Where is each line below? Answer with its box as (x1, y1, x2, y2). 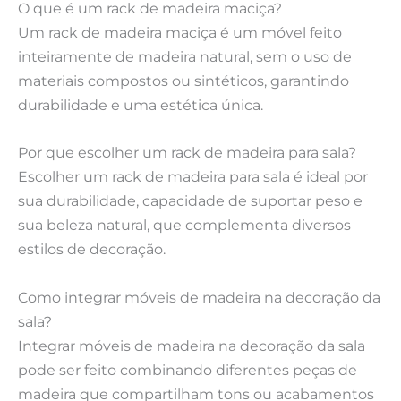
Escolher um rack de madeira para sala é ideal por (18, 167, 368, 186)
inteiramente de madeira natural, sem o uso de (18, 47, 352, 66)
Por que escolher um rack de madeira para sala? (18, 143, 356, 162)
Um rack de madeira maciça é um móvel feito (18, 23, 342, 42)
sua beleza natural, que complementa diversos (18, 216, 351, 235)
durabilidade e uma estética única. (18, 96, 263, 115)
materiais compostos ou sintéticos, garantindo (18, 72, 349, 90)
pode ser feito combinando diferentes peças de (18, 360, 357, 379)
